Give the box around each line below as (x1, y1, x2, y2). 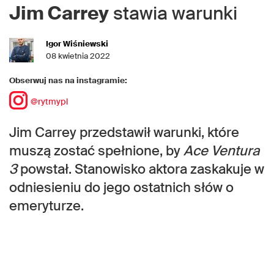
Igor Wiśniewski (46, 39, 108, 50)
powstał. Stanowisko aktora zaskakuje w (17, 160, 264, 179)
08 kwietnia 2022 (46, 51, 110, 62)
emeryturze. (9, 197, 84, 215)
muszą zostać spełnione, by (9, 142, 183, 160)
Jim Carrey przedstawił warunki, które (9, 124, 239, 142)
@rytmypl (31, 96, 68, 108)
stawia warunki (109, 1, 237, 26)
